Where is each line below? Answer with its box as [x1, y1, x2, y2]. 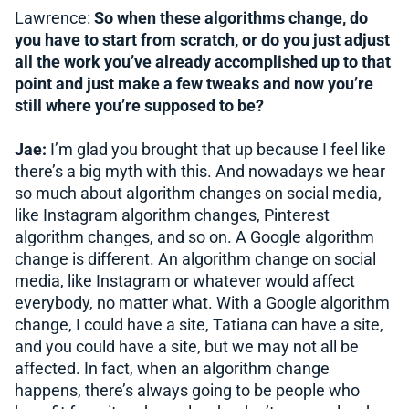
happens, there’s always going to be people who [15, 381, 360, 400]
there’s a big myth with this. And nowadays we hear [15, 162, 385, 181]
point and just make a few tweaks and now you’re [15, 74, 373, 93]
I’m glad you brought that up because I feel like [50, 140, 386, 159]
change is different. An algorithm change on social [15, 249, 376, 268]
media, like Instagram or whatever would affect [15, 271, 355, 290]
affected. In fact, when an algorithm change [15, 359, 330, 378]
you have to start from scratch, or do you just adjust [15, 30, 390, 49]
